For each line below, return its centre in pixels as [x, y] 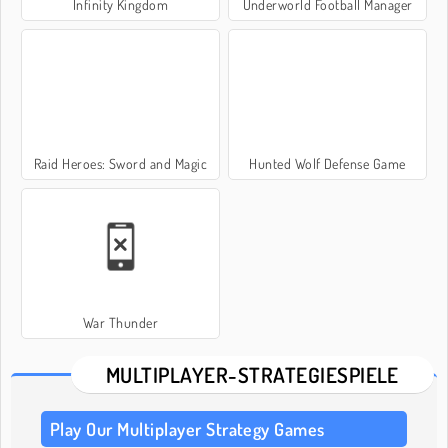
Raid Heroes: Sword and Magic [120, 163]
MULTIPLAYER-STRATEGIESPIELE [252, 374]
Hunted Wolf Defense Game [327, 163]
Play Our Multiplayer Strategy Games [187, 428]
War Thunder [120, 322]
